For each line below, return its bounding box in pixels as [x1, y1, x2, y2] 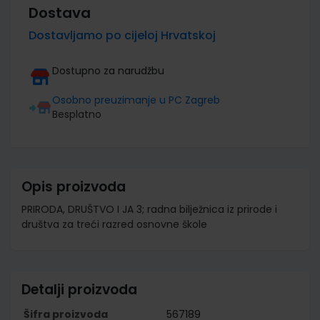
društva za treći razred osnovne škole [21, 216, 207, 231]
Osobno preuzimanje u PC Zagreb [52, 92, 220, 107]
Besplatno [52, 106, 101, 121]
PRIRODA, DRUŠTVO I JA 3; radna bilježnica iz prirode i [21, 201, 277, 216]
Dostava [29, 2, 91, 23]
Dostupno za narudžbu [52, 63, 164, 78]
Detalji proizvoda [21, 279, 137, 299]
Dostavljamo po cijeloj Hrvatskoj [29, 26, 216, 44]
